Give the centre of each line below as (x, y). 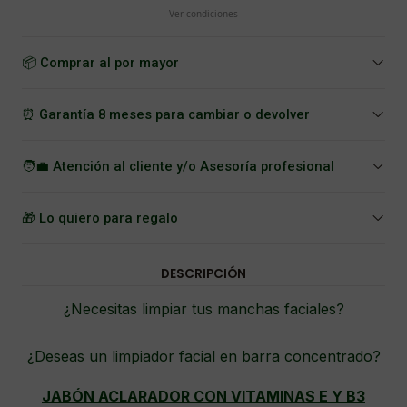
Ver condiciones (203, 14)
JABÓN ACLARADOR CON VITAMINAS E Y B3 (203, 396)
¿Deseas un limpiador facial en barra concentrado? (203, 356)
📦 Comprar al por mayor (100, 63)
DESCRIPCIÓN (203, 274)
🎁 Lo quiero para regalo (100, 218)
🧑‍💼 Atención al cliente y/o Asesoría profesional (178, 166)
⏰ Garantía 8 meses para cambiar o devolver (166, 114)
